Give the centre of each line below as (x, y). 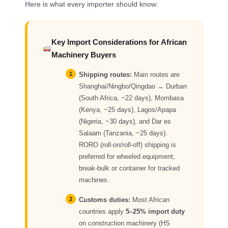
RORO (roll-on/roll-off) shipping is (128, 145)
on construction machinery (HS (125, 223)
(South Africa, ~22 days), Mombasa (132, 98)
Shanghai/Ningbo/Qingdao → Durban (133, 86)
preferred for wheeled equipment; (127, 156)
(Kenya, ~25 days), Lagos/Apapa (128, 109)
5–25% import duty (155, 211)
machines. (94, 180)
